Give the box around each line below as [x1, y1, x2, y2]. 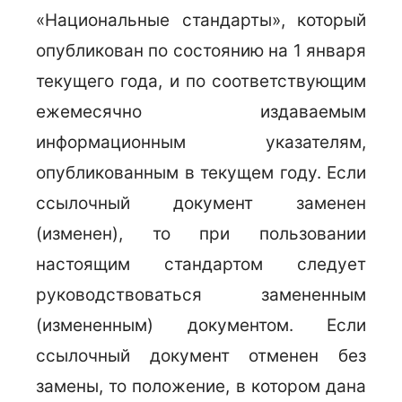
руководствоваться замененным [36, 284, 366, 305]
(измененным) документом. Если [36, 315, 366, 336]
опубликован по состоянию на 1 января [36, 40, 366, 61]
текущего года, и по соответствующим [36, 71, 366, 92]
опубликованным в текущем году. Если [36, 162, 366, 183]
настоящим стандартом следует [36, 254, 366, 275]
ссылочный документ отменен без [36, 345, 366, 366]
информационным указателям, [36, 132, 366, 153]
